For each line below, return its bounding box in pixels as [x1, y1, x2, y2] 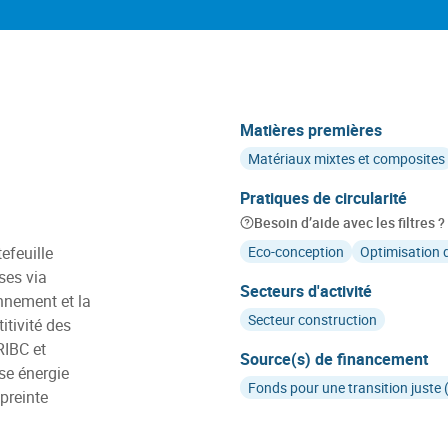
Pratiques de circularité [240, 187, 407, 209]
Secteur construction [248, 310, 377, 329]
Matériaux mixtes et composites [248, 149, 445, 168]
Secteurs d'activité [240, 280, 372, 302]
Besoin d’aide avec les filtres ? [254, 213, 445, 232]
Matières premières [240, 119, 382, 141]
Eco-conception [248, 242, 344, 261]
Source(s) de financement [240, 348, 428, 370]
